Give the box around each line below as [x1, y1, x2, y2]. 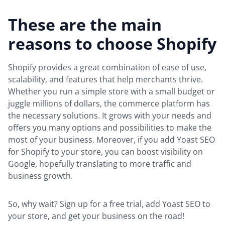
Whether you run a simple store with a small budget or [8, 85, 215, 97]
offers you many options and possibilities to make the [8, 122, 211, 133]
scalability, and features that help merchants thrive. [8, 73, 203, 85]
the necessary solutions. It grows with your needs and [8, 109, 211, 121]
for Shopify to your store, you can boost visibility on [8, 146, 203, 157]
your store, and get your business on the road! [8, 210, 184, 221]
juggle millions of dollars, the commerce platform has [8, 97, 210, 109]
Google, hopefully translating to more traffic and [8, 158, 191, 169]
